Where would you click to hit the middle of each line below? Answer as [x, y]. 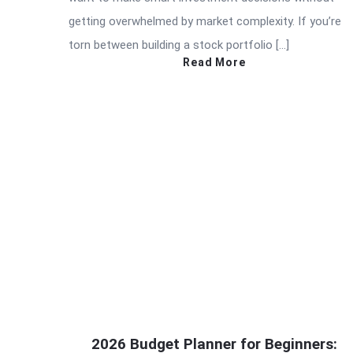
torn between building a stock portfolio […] [179, 45]
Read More [214, 62]
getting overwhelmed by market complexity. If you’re [205, 21]
